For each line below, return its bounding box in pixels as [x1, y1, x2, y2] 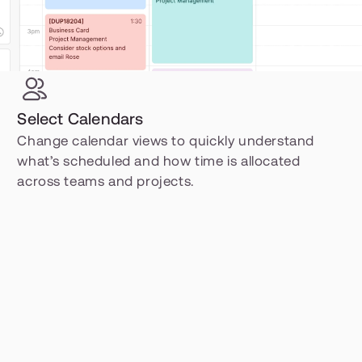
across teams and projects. [17, 173, 195, 189]
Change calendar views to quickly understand [17, 133, 314, 149]
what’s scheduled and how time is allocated [17, 153, 301, 169]
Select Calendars [17, 109, 144, 128]
